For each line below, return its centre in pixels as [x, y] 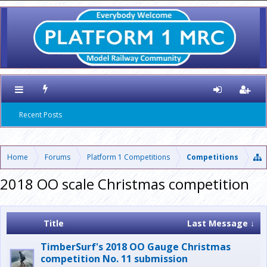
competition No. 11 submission [114, 259]
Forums [58, 157]
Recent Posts [41, 115]
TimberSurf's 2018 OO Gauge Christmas [136, 247]
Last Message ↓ [221, 223]
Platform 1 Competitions [128, 157]
